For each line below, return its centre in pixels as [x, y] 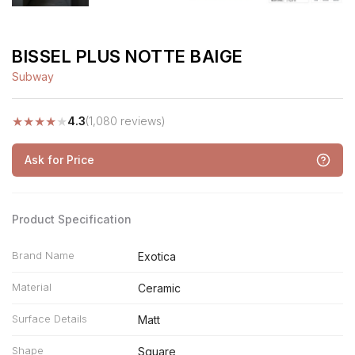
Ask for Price [59, 160]
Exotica [157, 256]
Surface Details [50, 319]
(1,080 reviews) [126, 121]
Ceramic [159, 288]
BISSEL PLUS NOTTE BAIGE [128, 56]
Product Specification [72, 219]
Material [32, 287]
